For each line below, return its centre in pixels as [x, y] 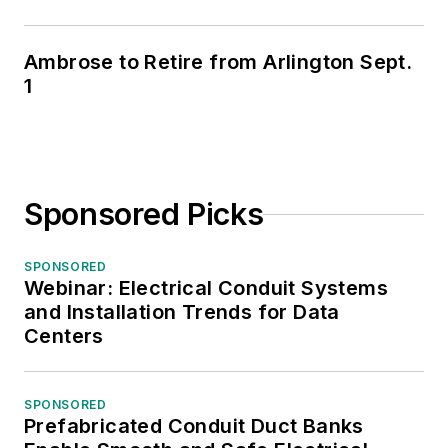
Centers [64, 336]
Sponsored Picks [144, 214]
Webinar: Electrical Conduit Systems [206, 288]
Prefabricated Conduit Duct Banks [194, 426]
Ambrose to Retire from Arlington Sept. [218, 62]
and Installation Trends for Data [182, 312]
